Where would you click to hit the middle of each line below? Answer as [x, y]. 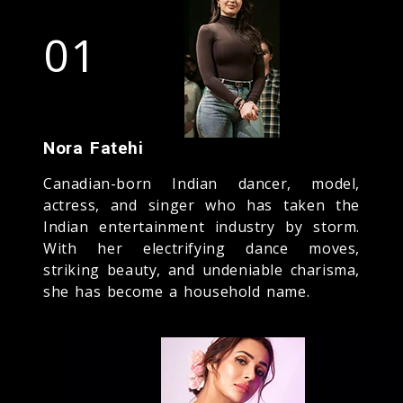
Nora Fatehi [94, 148]
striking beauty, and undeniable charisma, [201, 269]
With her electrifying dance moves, [201, 248]
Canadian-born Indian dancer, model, [201, 183]
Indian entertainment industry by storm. [201, 226]
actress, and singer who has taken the [201, 205]
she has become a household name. [177, 291]
